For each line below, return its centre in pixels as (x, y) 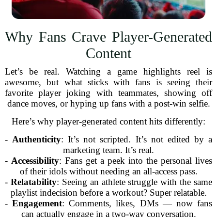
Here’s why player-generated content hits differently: (108, 121)
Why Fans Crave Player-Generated (108, 37)
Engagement (37, 203)
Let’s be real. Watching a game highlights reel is (108, 71)
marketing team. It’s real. (108, 150)
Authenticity (37, 139)
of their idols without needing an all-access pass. (108, 171)
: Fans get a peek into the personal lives (136, 161)
